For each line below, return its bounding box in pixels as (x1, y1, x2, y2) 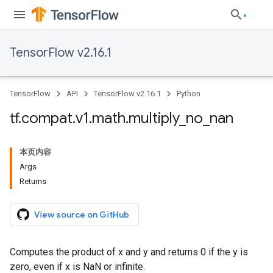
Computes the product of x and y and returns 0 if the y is (10, 246, 248, 258)
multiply (129, 109, 179, 127)
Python (177, 89, 200, 98)
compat (21, 109, 73, 127)
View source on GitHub (34, 209, 129, 220)
